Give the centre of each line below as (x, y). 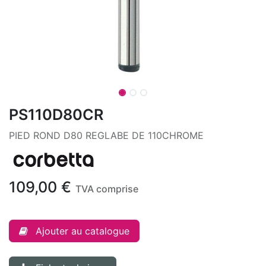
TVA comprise (107, 189)
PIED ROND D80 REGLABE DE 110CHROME (106, 135)
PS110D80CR (56, 115)
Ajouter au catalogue (83, 231)
